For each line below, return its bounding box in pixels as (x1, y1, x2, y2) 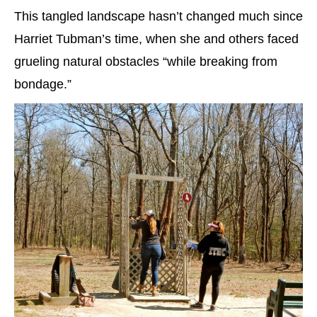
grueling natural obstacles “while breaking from (14, 54, 277, 69)
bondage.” (14, 77, 71, 92)
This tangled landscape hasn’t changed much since (14, 9, 303, 24)
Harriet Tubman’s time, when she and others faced (14, 32, 299, 47)
